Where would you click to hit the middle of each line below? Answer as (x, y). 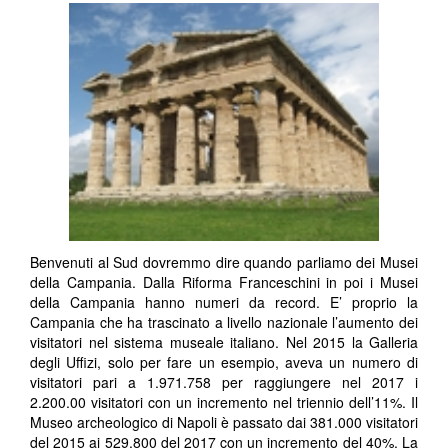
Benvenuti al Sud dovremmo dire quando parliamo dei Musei (224, 262)
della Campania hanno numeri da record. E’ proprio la (224, 302)
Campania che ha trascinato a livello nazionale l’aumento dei (224, 322)
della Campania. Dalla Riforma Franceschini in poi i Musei (224, 282)
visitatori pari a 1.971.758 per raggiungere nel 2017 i (224, 382)
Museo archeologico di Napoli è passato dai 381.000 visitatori (224, 422)
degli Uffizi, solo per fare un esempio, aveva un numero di (224, 362)
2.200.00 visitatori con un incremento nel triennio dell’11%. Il (224, 402)
